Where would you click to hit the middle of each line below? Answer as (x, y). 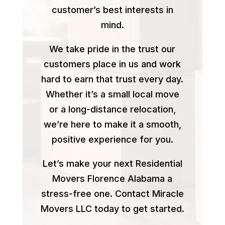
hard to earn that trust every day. (113, 79)
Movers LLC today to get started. (112, 208)
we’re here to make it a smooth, (112, 124)
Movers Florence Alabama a (113, 178)
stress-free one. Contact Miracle (112, 193)
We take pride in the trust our (113, 49)
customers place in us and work (113, 64)
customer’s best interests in (112, 10)
